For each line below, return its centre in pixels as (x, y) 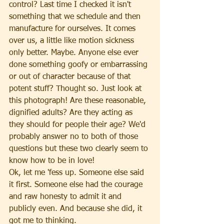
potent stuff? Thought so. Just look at (76, 89)
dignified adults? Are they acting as (72, 113)
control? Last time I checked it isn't (71, 5)
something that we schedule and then (76, 17)
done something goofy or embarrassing (79, 65)
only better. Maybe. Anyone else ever (75, 53)
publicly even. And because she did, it (77, 209)
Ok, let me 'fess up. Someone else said (78, 173)
